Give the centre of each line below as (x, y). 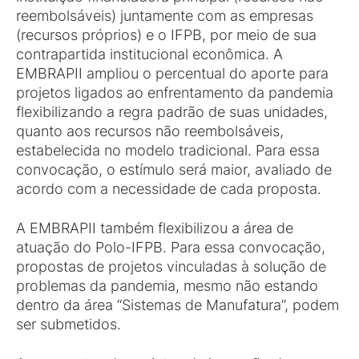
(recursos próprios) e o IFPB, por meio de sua (166, 35)
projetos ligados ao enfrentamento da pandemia (175, 93)
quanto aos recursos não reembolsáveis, (150, 131)
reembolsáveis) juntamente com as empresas (165, 16)
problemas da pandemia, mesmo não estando (167, 286)
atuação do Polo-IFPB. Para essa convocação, (171, 247)
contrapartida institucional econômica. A (149, 54)
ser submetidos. (69, 324)
